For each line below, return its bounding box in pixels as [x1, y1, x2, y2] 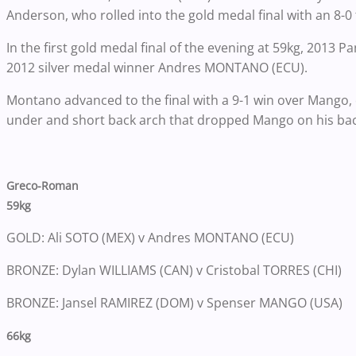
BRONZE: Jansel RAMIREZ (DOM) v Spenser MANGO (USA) [6, 293, 342, 311]
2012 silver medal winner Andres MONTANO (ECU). [6, 58, 308, 76]
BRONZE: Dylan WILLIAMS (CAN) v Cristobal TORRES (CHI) [6, 261, 342, 279]
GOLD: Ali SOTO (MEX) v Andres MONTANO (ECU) [6, 228, 294, 246]
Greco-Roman [6, 177, 79, 193]
